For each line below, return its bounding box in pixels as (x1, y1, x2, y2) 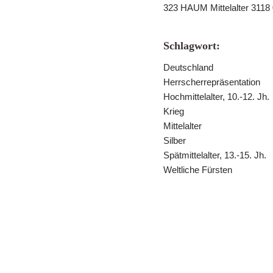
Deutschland (163, 62, 213, 73)
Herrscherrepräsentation (163, 77, 260, 87)
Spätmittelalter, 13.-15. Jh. (163, 150, 266, 160)
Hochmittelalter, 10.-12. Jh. (163, 91, 269, 102)
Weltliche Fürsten (163, 165, 232, 175)
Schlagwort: (163, 40, 220, 52)
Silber (163, 135, 186, 146)
